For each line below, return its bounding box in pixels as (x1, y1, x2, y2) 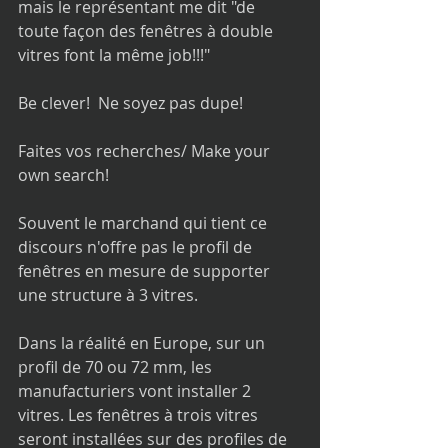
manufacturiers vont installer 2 (18, 380, 255, 402)
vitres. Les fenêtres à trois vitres (18, 404, 262, 426)
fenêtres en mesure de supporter (18, 260, 274, 282)
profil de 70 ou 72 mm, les (18, 356, 216, 378)
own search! (18, 164, 109, 186)
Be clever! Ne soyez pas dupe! (18, 92, 243, 114)
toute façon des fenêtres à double (18, 20, 277, 42)
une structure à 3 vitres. (18, 284, 202, 306)
